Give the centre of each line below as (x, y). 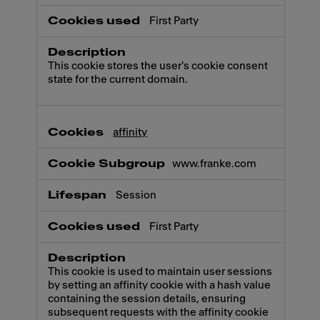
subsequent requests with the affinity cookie (159, 313)
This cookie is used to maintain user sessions (160, 272)
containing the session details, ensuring (147, 299)
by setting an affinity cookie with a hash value (160, 286)
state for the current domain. (118, 79)
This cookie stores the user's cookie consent (158, 66)
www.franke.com (215, 164)
